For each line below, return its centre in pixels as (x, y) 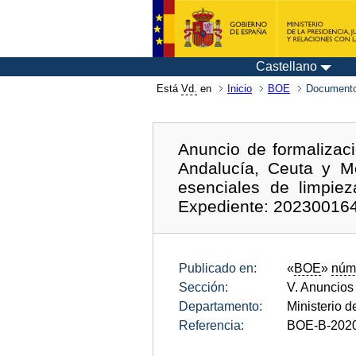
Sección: (203, 287)
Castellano (286, 66)
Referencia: (211, 325)
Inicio (240, 89)
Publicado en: (218, 268)
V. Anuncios (320, 287)
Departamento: (221, 306)
